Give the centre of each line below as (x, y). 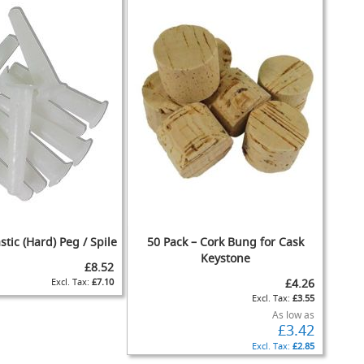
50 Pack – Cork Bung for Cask (225, 242)
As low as (293, 315)
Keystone (225, 258)
